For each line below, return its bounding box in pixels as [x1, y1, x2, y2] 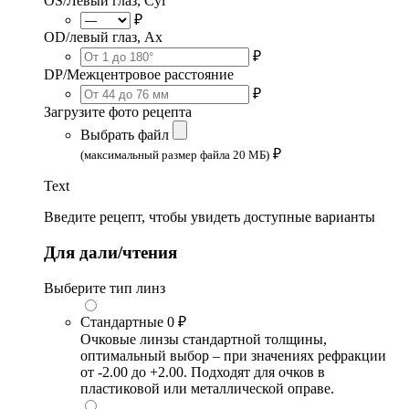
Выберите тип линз [44, 279, 165, 296]
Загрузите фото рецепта [44, 104, 192, 121]
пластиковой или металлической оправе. [80, 380, 334, 396]
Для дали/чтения [44, 243, 177, 263]
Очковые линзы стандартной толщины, [80, 330, 327, 347]
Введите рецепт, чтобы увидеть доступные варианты [44, 209, 375, 225]
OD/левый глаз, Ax [44, 29, 163, 46]
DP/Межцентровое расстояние [44, 67, 234, 83]
